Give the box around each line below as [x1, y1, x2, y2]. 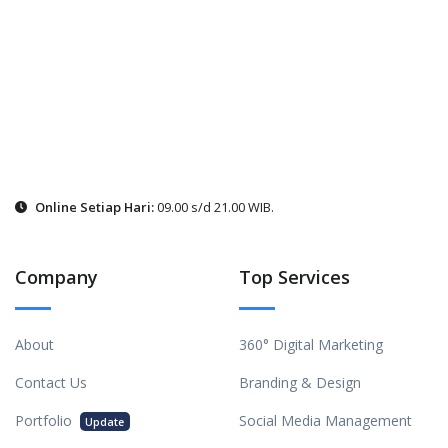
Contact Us [15, 372, 87, 392]
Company [15, 264, 98, 289]
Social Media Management [239, 410, 412, 430]
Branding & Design [239, 372, 361, 392]
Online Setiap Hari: [35, 197, 154, 216]
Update [85, 414, 125, 429]
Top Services [239, 264, 350, 289]
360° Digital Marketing [239, 334, 383, 354]
